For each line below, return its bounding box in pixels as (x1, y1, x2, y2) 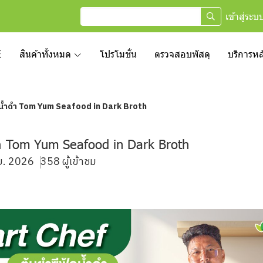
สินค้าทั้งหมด (19, 49, 71, 60)
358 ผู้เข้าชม (41, 153, 96, 171)
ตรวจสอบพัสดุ (154, 49, 210, 60)
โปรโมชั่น (100, 49, 137, 60)
